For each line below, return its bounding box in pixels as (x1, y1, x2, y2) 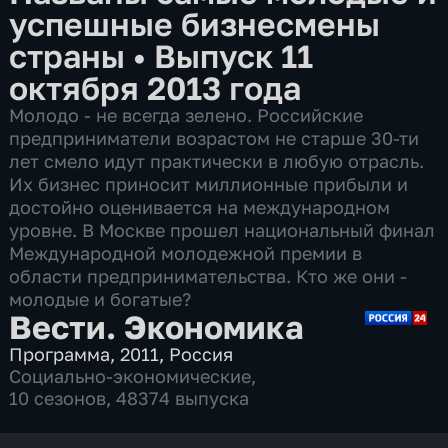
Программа (9, 342, 111, 365)
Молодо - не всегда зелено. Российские (9, 103, 364, 126)
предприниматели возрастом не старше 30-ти (9, 126, 420, 149)
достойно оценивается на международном (9, 195, 391, 218)
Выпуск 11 (154, 35, 314, 75)
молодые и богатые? (9, 287, 192, 310)
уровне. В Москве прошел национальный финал (9, 218, 436, 241)
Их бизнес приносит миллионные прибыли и (9, 172, 409, 195)
